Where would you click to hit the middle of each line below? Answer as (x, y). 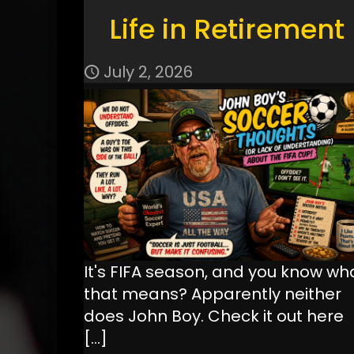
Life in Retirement (226, 30)
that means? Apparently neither (212, 294)
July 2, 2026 (148, 72)
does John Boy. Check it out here (213, 316)
